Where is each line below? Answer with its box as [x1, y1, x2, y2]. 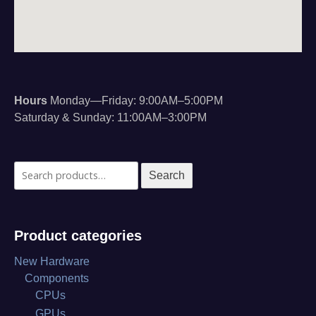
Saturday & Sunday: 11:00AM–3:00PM [14, 111, 207, 123]
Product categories [14, 227, 142, 243]
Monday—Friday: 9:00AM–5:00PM [47, 94, 223, 107]
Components [25, 272, 89, 284]
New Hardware [14, 255, 90, 267]
